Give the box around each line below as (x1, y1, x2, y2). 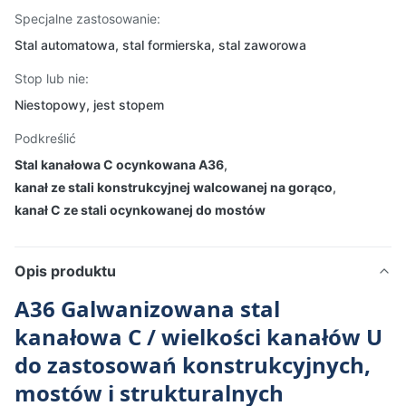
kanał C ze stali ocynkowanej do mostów (14, 202, 266, 217)
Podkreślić (14, 130, 76, 146)
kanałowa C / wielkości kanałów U (14, 322, 382, 352)
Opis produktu (14, 262, 116, 280)
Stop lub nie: (14, 71, 89, 86)
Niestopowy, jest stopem (14, 97, 164, 112)
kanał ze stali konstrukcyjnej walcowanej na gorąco (14, 179, 333, 195)
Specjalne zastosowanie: (14, 11, 160, 26)
